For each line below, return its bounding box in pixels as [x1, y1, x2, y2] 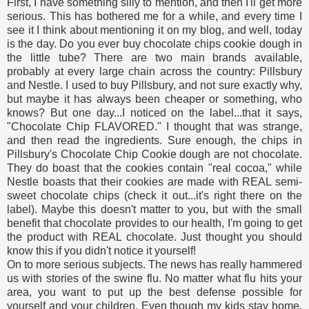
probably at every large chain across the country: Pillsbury [7, 66, 302, 78]
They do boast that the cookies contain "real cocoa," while [7, 162, 302, 175]
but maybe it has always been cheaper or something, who [7, 93, 302, 106]
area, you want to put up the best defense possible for [7, 286, 302, 299]
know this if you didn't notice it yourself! [7, 245, 196, 257]
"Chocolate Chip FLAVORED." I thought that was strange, [7, 121, 302, 133]
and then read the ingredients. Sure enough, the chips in [7, 134, 302, 147]
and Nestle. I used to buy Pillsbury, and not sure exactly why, [7, 79, 302, 92]
